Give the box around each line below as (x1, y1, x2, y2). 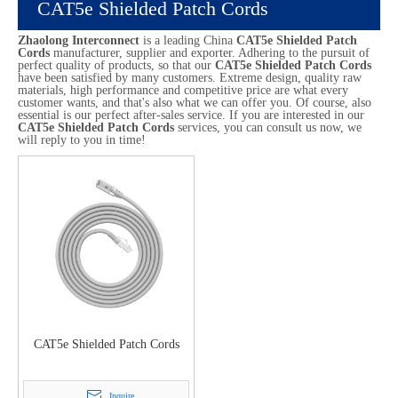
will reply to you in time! (18, 133, 146, 147)
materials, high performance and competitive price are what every (18, 84, 348, 97)
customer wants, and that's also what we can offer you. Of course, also (18, 96, 371, 109)
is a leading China (139, 34, 236, 47)
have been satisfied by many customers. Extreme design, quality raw (18, 71, 362, 84)
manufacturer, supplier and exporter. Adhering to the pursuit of (50, 46, 370, 60)
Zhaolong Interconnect (18, 34, 139, 47)
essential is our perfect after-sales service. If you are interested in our (18, 108, 364, 122)
